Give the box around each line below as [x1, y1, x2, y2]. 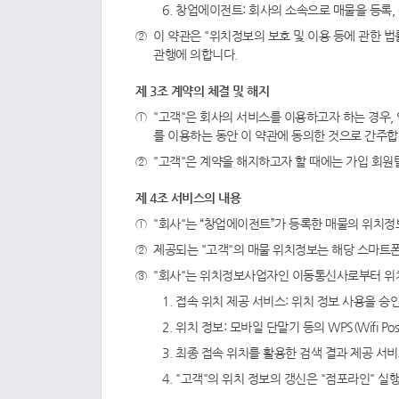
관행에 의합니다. [153, 47, 238, 61]
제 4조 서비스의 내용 [135, 191, 240, 205]
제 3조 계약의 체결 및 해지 [135, 84, 269, 98]
